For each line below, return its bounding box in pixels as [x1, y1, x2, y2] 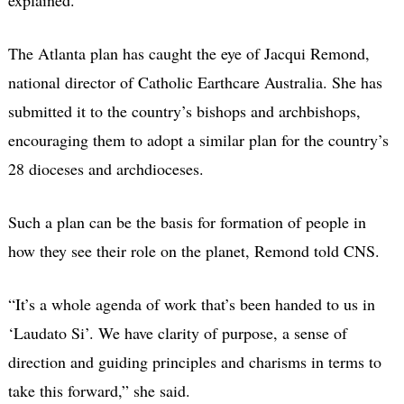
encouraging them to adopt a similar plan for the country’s [7, 128, 389, 151]
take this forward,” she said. [7, 379, 190, 401]
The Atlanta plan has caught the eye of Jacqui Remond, [7, 41, 370, 64]
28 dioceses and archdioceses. [7, 157, 204, 179]
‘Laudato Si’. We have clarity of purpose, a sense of [7, 321, 347, 344]
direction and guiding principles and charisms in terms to [7, 350, 381, 372]
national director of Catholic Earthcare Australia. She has [7, 70, 382, 93]
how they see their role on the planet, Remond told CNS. [7, 239, 380, 262]
